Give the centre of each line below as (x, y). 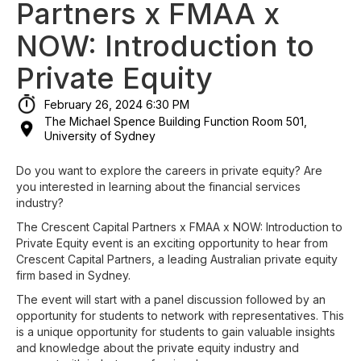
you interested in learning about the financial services (158, 186)
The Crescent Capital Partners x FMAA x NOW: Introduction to (179, 226)
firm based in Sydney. (73, 275)
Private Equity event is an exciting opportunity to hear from (172, 243)
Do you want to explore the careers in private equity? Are (169, 170)
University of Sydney (100, 135)
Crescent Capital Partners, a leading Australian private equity (177, 259)
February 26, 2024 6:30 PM (117, 104)
